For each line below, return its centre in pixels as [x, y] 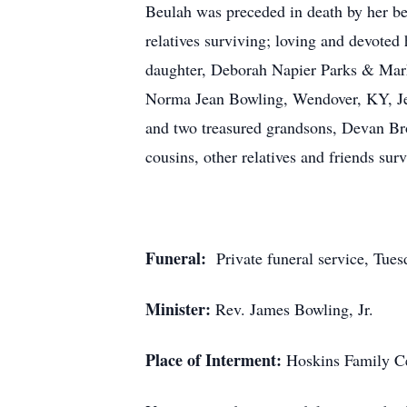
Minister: [178, 309]
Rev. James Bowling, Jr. [292, 309]
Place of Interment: [216, 360]
